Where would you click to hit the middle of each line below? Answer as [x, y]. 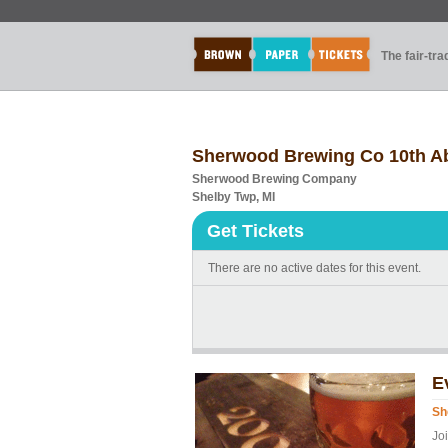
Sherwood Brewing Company [274, 179]
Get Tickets [255, 231]
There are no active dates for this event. [314, 268]
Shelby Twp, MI [233, 197]
